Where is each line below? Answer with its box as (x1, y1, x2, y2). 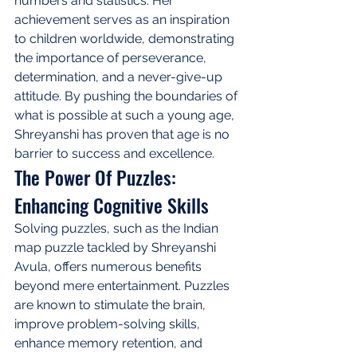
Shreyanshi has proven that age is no (14, 126, 233, 142)
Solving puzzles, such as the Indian (14, 220, 222, 236)
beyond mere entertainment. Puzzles (14, 277, 233, 293)
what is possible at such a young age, (14, 107, 237, 123)
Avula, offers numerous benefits (14, 258, 205, 274)
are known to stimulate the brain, (14, 296, 209, 312)
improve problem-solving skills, (14, 316, 203, 331)
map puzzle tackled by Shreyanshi (14, 239, 219, 255)
